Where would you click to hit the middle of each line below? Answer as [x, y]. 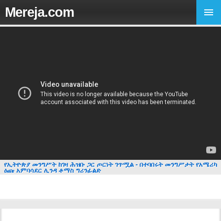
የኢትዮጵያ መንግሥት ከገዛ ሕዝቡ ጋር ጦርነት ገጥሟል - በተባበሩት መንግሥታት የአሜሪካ [110, 164]
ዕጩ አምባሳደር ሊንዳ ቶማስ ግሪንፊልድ [52, 170]
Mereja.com [39, 12]
